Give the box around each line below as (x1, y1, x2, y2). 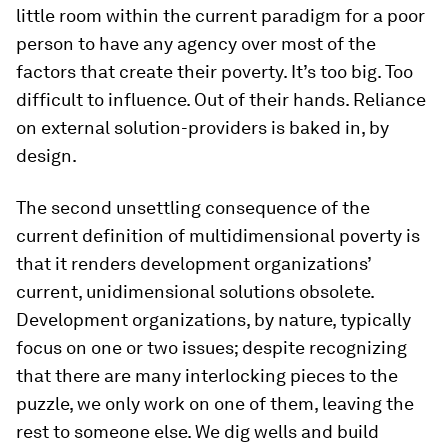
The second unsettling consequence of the (16, 197, 370, 218)
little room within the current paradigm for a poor (16, 5, 425, 26)
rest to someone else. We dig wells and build (16, 421, 379, 442)
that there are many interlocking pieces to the (16, 365, 398, 386)
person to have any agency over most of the (16, 33, 376, 54)
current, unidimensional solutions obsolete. (16, 281, 374, 302)
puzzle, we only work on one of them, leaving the (16, 393, 414, 414)
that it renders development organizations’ (16, 253, 371, 274)
